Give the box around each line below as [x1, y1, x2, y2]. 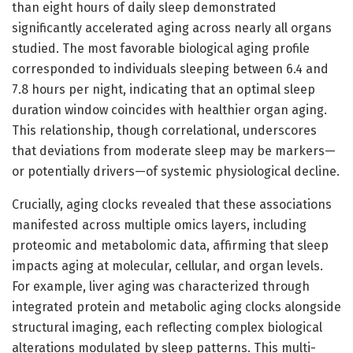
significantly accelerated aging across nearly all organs [12, 20, 332, 35]
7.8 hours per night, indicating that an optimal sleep [12, 81, 315, 97]
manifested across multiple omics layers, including [12, 217, 307, 232]
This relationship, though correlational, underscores [12, 122, 317, 138]
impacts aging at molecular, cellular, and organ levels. [12, 258, 323, 273]
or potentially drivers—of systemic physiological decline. [12, 163, 340, 179]
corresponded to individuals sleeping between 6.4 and [12, 61, 329, 76]
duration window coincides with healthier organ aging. [12, 102, 327, 117]
